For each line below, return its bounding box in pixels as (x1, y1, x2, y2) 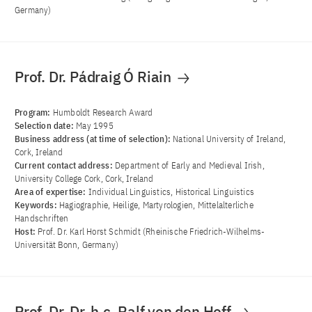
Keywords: (15, 199, 59, 212)
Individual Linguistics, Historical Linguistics (88, 186, 255, 198)
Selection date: (15, 120, 77, 132)
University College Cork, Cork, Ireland (15, 173, 154, 185)
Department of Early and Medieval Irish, (115, 159, 265, 172)
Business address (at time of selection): (15, 133, 173, 146)
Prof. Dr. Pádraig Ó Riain (15, 67, 175, 87)
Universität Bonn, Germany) (15, 239, 119, 251)
